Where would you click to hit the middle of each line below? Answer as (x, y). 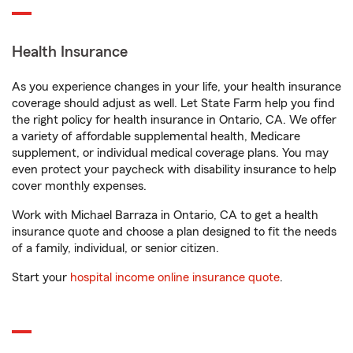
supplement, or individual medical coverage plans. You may (170, 153)
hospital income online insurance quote (175, 277)
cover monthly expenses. (79, 186)
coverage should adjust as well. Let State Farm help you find (173, 103)
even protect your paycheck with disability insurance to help (174, 169)
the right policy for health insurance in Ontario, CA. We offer (174, 120)
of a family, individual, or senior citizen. (115, 248)
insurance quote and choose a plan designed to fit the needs (174, 232)
